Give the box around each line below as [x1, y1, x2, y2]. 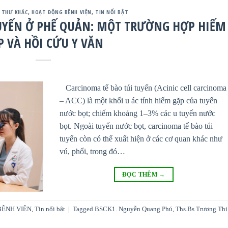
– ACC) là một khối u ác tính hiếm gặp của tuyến [60, 96, 218, 105]
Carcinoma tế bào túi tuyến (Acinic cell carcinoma [60, 83, 227, 92]
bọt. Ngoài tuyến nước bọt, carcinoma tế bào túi [60, 121, 213, 130]
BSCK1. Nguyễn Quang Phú [95, 205, 173, 213]
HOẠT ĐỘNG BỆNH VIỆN [32, 8, 92, 16]
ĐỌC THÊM [122, 170, 159, 178]
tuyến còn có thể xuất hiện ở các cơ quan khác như [60, 134, 223, 143]
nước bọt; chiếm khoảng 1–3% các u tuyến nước [60, 108, 216, 118]
